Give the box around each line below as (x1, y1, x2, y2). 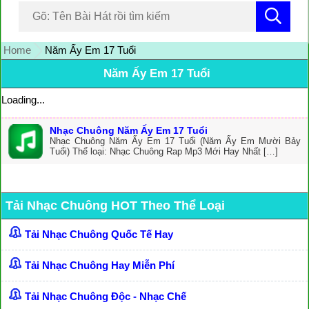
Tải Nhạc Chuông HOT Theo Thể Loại (6, 199, 225, 213)
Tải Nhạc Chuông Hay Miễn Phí (25, 259, 175, 272)
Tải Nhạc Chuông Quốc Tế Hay (25, 228, 173, 241)
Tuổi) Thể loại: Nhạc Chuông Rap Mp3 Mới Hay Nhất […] (50, 146, 278, 157)
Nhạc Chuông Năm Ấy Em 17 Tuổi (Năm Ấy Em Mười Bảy (50, 136, 301, 147)
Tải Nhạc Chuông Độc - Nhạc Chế (25, 290, 186, 303)
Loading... (1, 94, 45, 106)
